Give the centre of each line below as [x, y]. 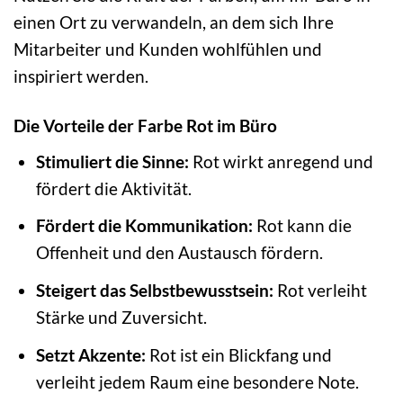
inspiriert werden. [81, 76]
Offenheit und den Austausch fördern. [179, 253]
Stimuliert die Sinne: [112, 161]
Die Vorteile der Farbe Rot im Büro [145, 126]
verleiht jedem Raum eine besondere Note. [197, 381]
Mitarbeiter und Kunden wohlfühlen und [168, 49]
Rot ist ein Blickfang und [238, 354]
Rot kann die [302, 226]
